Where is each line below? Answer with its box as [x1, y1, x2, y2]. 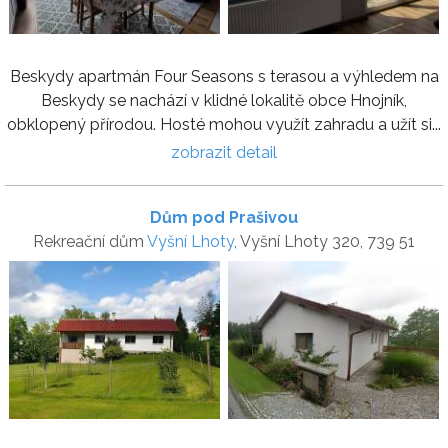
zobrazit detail [171, 142, 277, 162]
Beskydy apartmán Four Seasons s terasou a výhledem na [9, 66, 439, 86]
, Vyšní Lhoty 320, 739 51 [234, 231, 415, 251]
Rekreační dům [33, 231, 147, 251]
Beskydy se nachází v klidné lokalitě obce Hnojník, [41, 90, 407, 110]
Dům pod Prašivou [150, 207, 298, 227]
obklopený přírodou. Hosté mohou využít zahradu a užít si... [7, 114, 441, 134]
